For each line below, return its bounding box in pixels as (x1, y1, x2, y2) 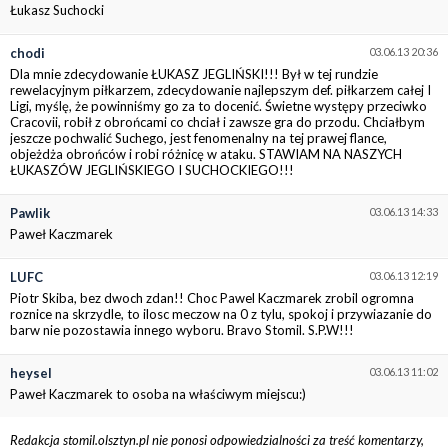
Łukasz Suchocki (10, 2, 104, 19)
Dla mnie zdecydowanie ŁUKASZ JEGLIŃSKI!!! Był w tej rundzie (10, 66, 378, 83)
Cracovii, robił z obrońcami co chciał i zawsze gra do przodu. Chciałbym (10, 114, 425, 131)
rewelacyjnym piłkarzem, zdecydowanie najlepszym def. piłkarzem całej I (10, 82, 431, 99)
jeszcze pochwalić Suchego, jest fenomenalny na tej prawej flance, (10, 130, 387, 147)
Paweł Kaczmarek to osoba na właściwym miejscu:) (10, 386, 306, 403)
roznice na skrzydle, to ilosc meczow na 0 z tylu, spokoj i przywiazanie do (10, 306, 432, 323)
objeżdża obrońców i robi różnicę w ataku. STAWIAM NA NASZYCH (10, 146, 402, 163)
